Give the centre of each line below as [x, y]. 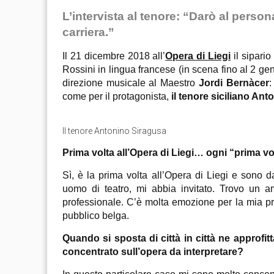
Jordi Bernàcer [234, 83]
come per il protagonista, [117, 96]
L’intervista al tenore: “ [126, 16]
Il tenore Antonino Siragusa [114, 131]
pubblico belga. [96, 216]
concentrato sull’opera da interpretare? [153, 252]
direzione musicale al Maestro [131, 83]
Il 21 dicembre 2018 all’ [114, 56]
